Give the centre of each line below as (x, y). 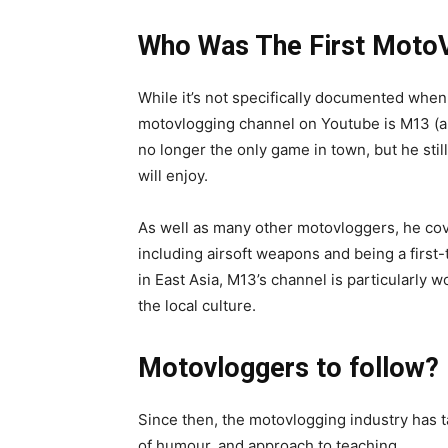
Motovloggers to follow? (288, 367)
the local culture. (197, 305)
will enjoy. (173, 175)
